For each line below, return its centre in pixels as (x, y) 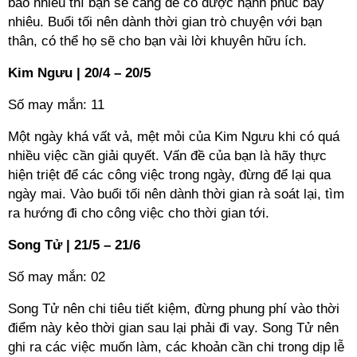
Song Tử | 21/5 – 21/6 (74, 245)
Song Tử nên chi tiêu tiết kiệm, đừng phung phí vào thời (174, 309)
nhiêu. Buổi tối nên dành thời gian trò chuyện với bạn (165, 22)
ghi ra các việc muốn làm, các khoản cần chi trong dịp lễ (176, 347)
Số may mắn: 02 (57, 277)
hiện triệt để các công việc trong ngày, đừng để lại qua (169, 175)
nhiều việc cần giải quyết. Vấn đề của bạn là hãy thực (167, 156)
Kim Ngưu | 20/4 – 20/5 (79, 73)
